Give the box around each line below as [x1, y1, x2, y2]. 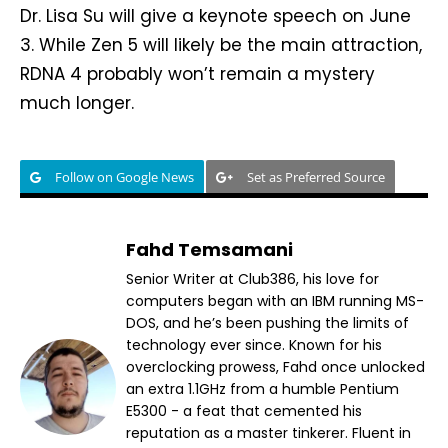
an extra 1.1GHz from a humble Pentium [126, 378, 399, 399]
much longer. [20, 90, 134, 115]
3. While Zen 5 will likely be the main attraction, [20, 32, 422, 57]
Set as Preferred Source [247, 167, 385, 186]
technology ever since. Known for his [126, 334, 382, 355]
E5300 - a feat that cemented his [126, 400, 362, 421]
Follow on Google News [55, 167, 194, 186]
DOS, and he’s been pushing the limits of [126, 312, 409, 333]
